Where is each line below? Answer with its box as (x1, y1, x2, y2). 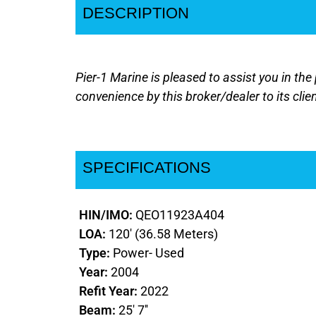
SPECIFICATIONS (83, 159, 211, 177)
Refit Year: (79, 284, 140, 299)
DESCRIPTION (83, 4, 189, 23)
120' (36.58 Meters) (109, 226, 218, 242)
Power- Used (113, 245, 184, 261)
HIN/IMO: (79, 207, 135, 223)
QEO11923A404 (135, 207, 224, 223)
